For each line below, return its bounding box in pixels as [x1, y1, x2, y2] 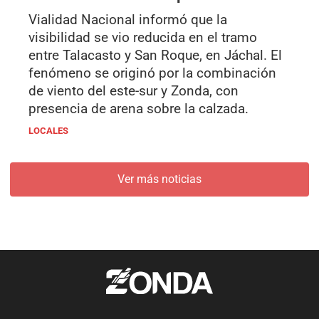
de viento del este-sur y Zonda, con [28, 82, 239, 99]
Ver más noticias [117, 172, 202, 186]
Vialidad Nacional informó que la [28, 11, 227, 28]
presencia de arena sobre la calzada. [28, 100, 249, 117]
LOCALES [28, 125, 68, 136]
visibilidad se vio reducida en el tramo [28, 28, 257, 46]
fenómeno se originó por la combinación [28, 64, 276, 81]
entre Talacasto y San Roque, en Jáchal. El [28, 46, 282, 63]
